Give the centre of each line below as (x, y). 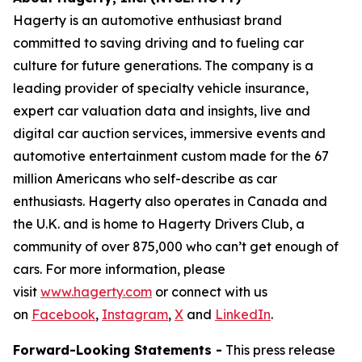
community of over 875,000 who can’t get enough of (176, 246)
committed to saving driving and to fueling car (158, 43)
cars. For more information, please (119, 269)
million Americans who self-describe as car (145, 179)
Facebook (63, 314)
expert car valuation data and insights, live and (162, 111)
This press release (279, 350)
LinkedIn (243, 314)
